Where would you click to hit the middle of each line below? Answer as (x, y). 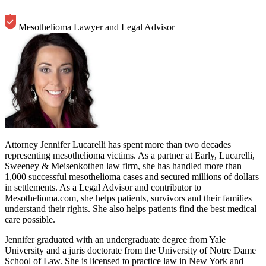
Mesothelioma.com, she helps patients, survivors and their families (128, 198)
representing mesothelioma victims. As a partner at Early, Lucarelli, (130, 155)
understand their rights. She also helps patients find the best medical (131, 208)
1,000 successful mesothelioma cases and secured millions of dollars (132, 176)
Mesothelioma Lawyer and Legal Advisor (96, 27)
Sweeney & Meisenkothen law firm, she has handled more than (123, 166)
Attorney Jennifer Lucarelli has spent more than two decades (118, 144)
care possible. (30, 219)
